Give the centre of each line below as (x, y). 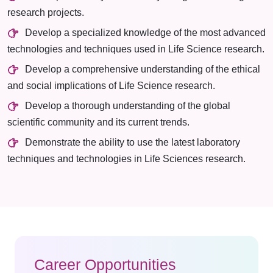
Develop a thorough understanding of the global (127, 106)
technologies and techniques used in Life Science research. (136, 49)
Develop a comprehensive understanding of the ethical (142, 69)
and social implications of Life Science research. (111, 86)
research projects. (46, 12)
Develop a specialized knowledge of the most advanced (145, 33)
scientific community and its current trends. (98, 122)
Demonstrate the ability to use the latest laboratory (132, 143)
